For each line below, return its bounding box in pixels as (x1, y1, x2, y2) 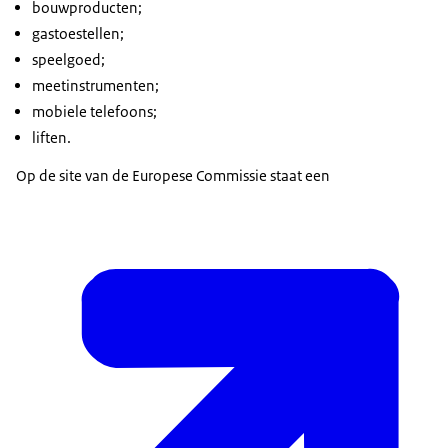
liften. (32, 128, 71, 148)
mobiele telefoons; (32, 102, 157, 122)
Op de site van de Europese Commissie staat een (16, 166, 330, 186)
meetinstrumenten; (32, 76, 159, 96)
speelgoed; (32, 50, 105, 70)
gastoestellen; (32, 24, 124, 44)
